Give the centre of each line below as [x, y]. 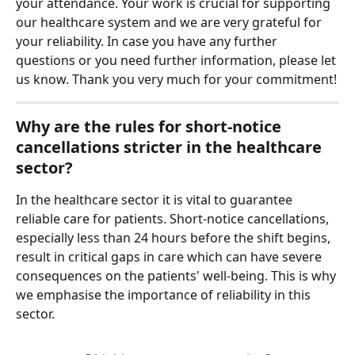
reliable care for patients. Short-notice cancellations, [174, 219]
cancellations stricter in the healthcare [171, 147]
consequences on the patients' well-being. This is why [177, 276]
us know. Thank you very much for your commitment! [176, 80]
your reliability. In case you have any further [148, 42]
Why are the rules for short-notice [151, 127]
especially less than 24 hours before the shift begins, [175, 238]
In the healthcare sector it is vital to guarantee [156, 200]
